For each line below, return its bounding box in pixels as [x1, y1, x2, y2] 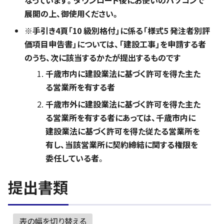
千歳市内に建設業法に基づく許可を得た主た [45, 67, 200, 79]
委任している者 [45, 152, 99, 164]
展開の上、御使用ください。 [24, 7, 119, 19]
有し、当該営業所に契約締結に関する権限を [45, 138, 198, 150]
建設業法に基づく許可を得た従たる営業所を [45, 125, 200, 137]
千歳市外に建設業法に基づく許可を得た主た [45, 98, 200, 110]
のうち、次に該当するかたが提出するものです [24, 51, 180, 63]
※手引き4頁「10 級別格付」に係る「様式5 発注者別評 [24, 24, 210, 36]
